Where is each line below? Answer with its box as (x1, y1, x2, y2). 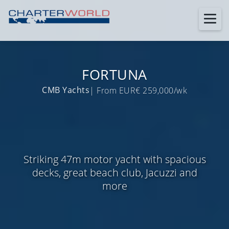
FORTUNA (82, 65, 147, 84)
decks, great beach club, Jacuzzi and (32, 165, 197, 179)
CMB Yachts (42, 84, 89, 96)
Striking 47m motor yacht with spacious (23, 152, 206, 166)
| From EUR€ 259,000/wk (89, 85, 187, 97)
